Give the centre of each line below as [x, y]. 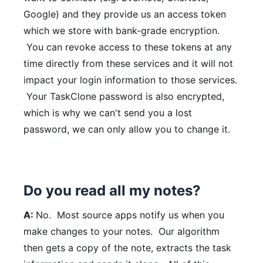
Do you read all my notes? [112, 190]
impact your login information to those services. [130, 80]
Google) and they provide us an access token [125, 14]
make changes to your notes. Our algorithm [122, 232]
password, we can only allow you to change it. [127, 129]
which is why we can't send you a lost [108, 112]
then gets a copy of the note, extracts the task [127, 248]
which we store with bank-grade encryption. [122, 30]
